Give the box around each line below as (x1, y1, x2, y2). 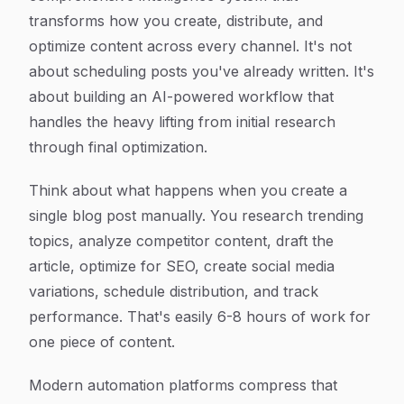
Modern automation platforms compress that (29, 376, 337, 394)
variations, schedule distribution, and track (29, 282, 318, 300)
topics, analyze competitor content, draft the (29, 232, 334, 250)
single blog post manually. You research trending (29, 207, 363, 225)
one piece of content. (29, 333, 175, 351)
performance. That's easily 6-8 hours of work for (29, 308, 371, 326)
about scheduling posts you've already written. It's (29, 62, 374, 80)
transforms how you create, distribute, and (29, 12, 323, 30)
